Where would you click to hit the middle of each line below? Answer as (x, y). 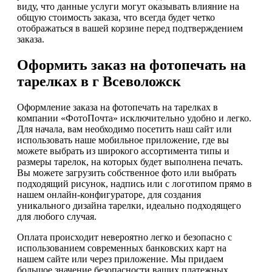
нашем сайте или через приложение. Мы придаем (120, 259)
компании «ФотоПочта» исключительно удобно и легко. (134, 118)
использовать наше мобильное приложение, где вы (123, 140)
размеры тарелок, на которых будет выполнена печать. (130, 161)
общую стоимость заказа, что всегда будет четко (116, 17)
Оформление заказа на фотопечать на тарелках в (117, 107)
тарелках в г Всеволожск (99, 81)
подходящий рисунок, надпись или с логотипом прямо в (134, 183)
